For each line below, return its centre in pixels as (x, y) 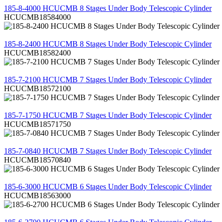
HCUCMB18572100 (37, 88)
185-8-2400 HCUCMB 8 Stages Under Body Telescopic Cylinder (108, 44)
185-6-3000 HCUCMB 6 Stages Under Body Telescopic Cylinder (108, 186)
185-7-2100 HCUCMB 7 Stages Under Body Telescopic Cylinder (108, 79)
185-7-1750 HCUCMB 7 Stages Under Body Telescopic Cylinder (108, 115)
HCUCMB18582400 (37, 53)
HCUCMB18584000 (37, 17)
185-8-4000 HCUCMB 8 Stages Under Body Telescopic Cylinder (108, 8)
